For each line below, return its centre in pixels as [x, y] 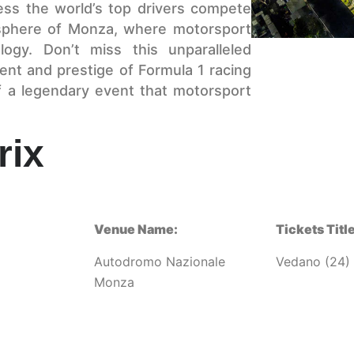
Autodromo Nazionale [160, 261]
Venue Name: [136, 230]
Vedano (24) [313, 261]
